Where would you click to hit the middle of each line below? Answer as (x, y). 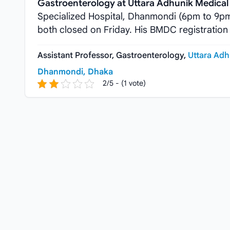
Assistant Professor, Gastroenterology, (112, 55)
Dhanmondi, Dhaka (75, 72)
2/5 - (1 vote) (124, 83)
